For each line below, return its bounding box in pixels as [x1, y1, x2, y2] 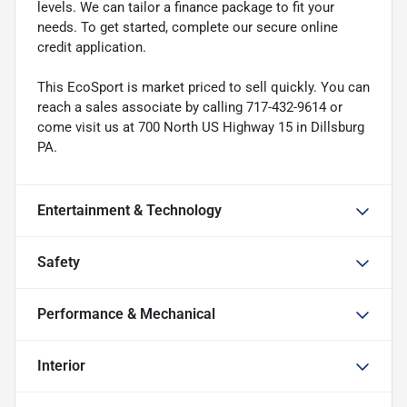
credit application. [37, 38, 146, 55]
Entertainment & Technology [37, 201, 222, 219]
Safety [37, 253, 80, 271]
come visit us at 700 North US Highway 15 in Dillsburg [37, 118, 364, 135]
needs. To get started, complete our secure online [37, 18, 338, 35]
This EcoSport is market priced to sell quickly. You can [37, 78, 370, 95]
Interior [37, 356, 85, 374]
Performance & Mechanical [37, 304, 215, 323]
